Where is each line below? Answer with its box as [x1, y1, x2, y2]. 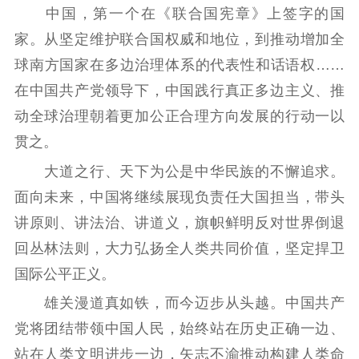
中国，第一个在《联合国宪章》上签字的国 [14, 6, 345, 22]
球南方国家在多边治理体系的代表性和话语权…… [14, 57, 345, 74]
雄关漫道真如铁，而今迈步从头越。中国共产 [14, 295, 345, 312]
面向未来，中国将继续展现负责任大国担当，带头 [14, 188, 345, 205]
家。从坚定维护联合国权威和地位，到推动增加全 [14, 31, 345, 48]
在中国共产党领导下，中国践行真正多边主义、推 [14, 83, 345, 99]
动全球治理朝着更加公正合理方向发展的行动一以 [14, 108, 345, 125]
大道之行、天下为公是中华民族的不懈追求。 [14, 163, 345, 179]
